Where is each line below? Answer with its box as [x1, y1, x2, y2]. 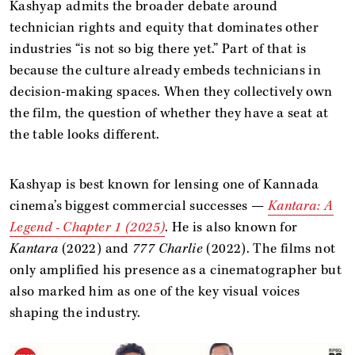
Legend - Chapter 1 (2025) [10, 218, 166, 236]
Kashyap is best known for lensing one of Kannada [10, 175, 319, 193]
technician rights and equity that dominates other [10, 18, 319, 36]
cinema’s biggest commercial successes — [10, 197, 268, 215]
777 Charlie [132, 239, 204, 258]
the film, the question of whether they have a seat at [10, 104, 329, 122]
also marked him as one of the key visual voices [10, 282, 300, 300]
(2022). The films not [203, 239, 336, 258]
